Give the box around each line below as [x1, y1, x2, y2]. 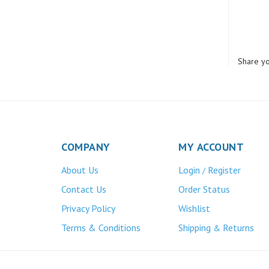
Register [208, 151, 241, 163]
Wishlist [178, 189, 210, 201]
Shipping [178, 208, 211, 220]
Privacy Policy [61, 189, 115, 201]
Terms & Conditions [61, 208, 141, 220]
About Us [61, 151, 98, 163]
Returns [223, 208, 254, 220]
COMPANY [61, 127, 110, 141]
